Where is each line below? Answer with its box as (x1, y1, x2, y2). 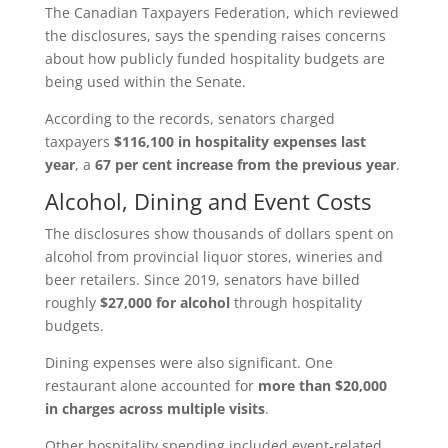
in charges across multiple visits (44, 398, 265, 418)
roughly (44, 292, 100, 312)
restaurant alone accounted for (44, 375, 258, 395)
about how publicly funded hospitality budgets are (44, 48, 385, 68)
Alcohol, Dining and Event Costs (44, 185, 371, 216)
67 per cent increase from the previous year (94, 154, 396, 174)
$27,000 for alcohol (99, 292, 230, 312)
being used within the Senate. (44, 71, 246, 91)
